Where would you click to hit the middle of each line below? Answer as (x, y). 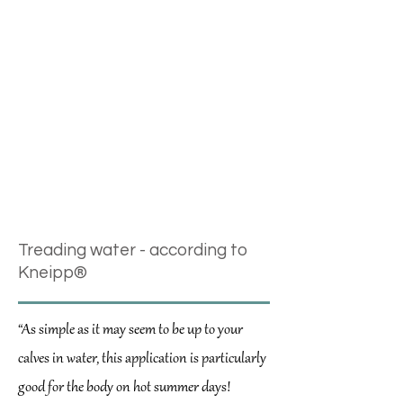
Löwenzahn (58, 65)
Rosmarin (51, 130)
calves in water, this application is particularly (142, 359)
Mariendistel (60, 86)
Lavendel (49, 34)
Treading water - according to (133, 250)
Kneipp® (53, 273)
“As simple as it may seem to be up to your (130, 330)
